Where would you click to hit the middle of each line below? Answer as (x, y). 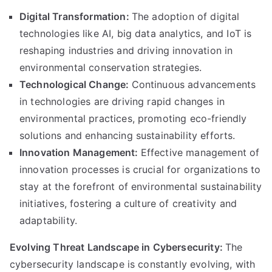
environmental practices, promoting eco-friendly (133, 118)
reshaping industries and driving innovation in (126, 50)
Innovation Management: (80, 152)
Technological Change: (76, 84)
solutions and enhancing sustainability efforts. (127, 135)
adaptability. (49, 220)
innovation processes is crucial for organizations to (140, 169)
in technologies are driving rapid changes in (122, 101)
